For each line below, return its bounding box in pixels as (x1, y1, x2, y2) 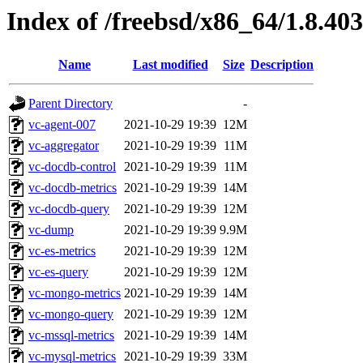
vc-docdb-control (28, 160, 116, 174)
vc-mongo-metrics (28, 286, 121, 301)
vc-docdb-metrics (28, 181, 117, 195)
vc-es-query (28, 265, 88, 280)
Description (250, 58, 314, 72)
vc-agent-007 (28, 117, 96, 132)
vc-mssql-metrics (28, 328, 114, 343)
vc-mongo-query (28, 307, 113, 322)
